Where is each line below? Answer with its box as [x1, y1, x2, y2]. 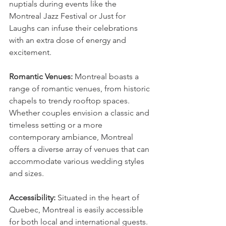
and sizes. [9, 168, 44, 179]
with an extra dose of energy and [9, 35, 128, 45]
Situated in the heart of [55, 193, 141, 203]
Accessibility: [9, 193, 55, 203]
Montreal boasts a [73, 72, 141, 82]
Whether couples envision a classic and [9, 108, 151, 118]
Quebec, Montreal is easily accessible [9, 205, 145, 215]
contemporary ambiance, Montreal [9, 132, 135, 142]
